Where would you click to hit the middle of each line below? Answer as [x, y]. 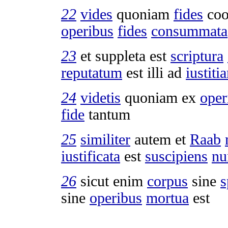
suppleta [120, 56]
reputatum [92, 73]
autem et [160, 139]
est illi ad [154, 73]
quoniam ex [160, 97]
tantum [107, 114]
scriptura [197, 56]
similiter [105, 139]
